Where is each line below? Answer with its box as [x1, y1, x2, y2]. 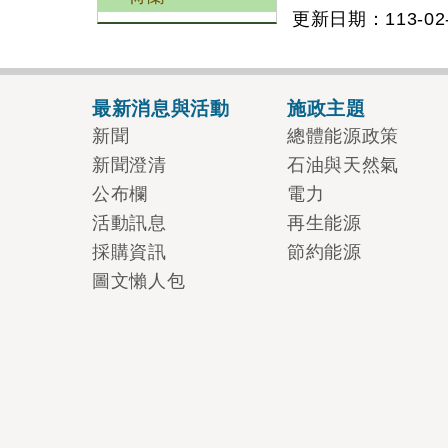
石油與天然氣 [287, 155, 399, 175]
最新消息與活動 [92, 97, 230, 119]
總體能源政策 [287, 126, 399, 146]
